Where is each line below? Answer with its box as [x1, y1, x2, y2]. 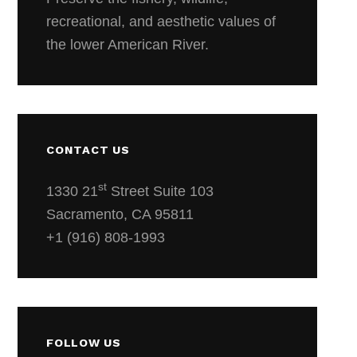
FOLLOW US [46, 335, 121, 349]
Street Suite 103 [107, 182, 214, 199]
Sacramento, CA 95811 [46, 206, 194, 222]
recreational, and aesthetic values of [46, 13, 277, 29]
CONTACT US [46, 143, 130, 156]
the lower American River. [46, 36, 210, 53]
